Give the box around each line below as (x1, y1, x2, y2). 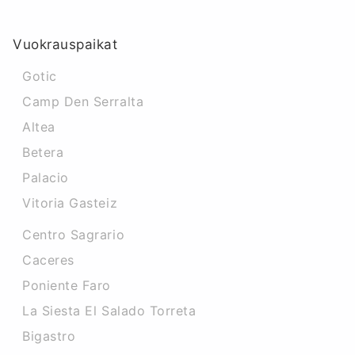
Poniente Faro (22, 277, 112, 293)
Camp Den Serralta (22, 94, 144, 109)
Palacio (22, 170, 69, 185)
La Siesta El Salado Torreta (22, 303, 197, 319)
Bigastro (22, 328, 76, 344)
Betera (22, 144, 64, 160)
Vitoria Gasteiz (22, 195, 118, 211)
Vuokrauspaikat (13, 36, 118, 52)
